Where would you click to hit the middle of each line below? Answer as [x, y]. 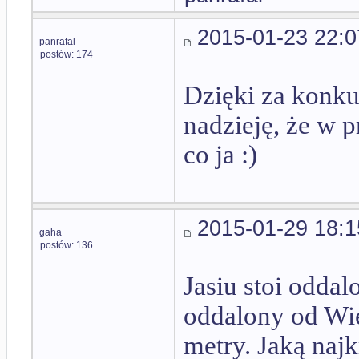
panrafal [57, 42]
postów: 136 [67, 245]
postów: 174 [67, 54]
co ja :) [220, 155]
